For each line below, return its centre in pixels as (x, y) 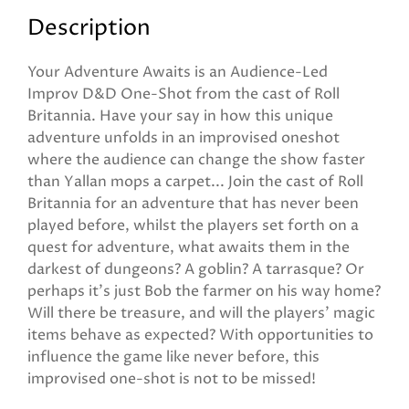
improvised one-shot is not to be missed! (172, 379)
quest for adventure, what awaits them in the (189, 247)
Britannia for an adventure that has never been (193, 204)
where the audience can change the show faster (196, 160)
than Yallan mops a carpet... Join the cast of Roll (195, 182)
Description (89, 28)
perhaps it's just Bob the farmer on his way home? (204, 291)
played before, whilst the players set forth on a (193, 225)
